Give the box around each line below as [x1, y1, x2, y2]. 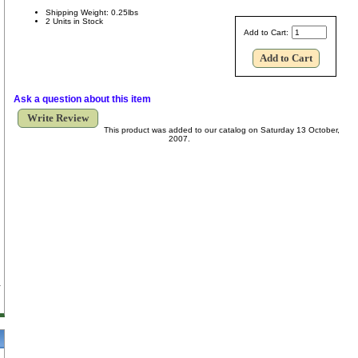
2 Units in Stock [46, 16, 103, 26]
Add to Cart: [244, 27, 291, 37]
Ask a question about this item [14, 93, 151, 105]
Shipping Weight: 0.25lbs [46, 7, 138, 17]
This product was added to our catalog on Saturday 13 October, [103, 125, 340, 134]
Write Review [25, 111, 91, 124]
